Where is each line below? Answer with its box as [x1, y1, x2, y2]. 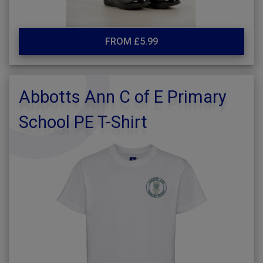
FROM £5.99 [105, 36, 158, 47]
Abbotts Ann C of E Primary [19, 87, 227, 107]
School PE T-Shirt [19, 112, 147, 132]
